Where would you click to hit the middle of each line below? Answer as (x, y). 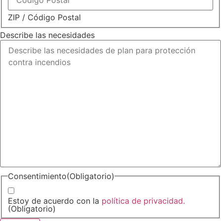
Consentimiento (37, 176)
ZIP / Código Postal (44, 17)
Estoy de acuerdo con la (55, 201)
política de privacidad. (143, 201)
